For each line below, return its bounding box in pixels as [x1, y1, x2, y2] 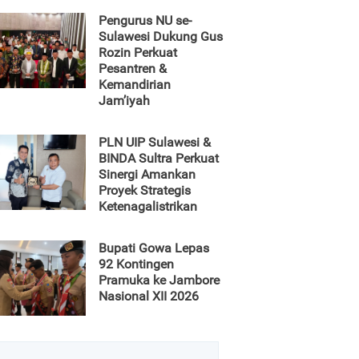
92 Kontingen [99, 256, 174, 272]
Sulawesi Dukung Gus [99, 29, 223, 44]
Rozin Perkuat [99, 45, 177, 60]
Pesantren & [99, 61, 167, 76]
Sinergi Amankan [99, 167, 196, 182]
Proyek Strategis [99, 183, 191, 198]
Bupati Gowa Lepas [99, 240, 209, 256]
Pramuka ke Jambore [99, 272, 220, 288]
